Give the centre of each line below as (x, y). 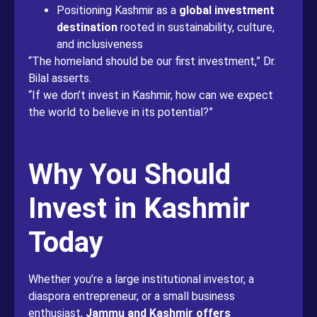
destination (87, 27)
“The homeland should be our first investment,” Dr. (152, 61)
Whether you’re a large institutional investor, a (141, 279)
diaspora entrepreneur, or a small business (132, 296)
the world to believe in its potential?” (121, 112)
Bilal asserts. (60, 78)
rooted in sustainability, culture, (196, 27)
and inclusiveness (100, 44)
